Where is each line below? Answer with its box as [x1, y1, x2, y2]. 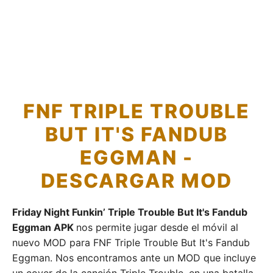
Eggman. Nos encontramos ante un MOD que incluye [12, 252, 256, 264]
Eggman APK [12, 221, 76, 233]
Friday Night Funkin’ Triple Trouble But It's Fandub [12, 206, 247, 218]
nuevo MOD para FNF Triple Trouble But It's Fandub [12, 236, 250, 249]
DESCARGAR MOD [41, 169, 232, 193]
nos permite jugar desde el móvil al [76, 221, 238, 233]
